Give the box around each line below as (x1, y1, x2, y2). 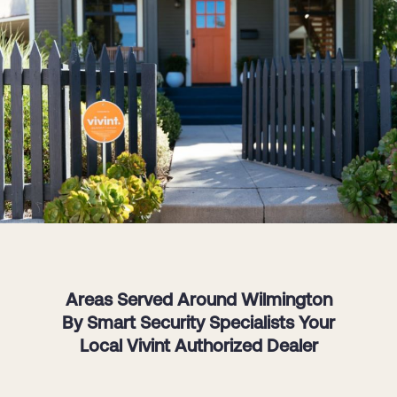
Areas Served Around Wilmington (65, 292, 332, 311)
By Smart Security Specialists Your (62, 315, 335, 334)
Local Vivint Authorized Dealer (79, 339, 318, 357)
